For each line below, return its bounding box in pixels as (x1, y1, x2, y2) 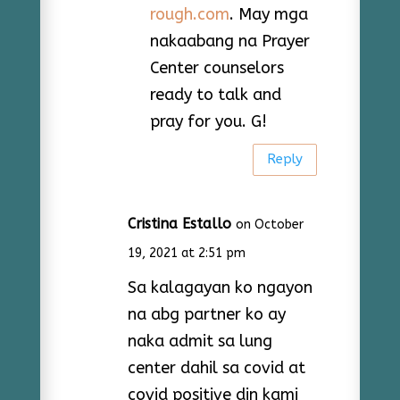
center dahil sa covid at (127, 357, 305, 378)
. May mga (229, 4, 308, 24)
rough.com (149, 4, 229, 24)
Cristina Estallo (127, 214, 231, 232)
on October (235, 216, 304, 232)
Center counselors (149, 57, 284, 78)
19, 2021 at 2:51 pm (127, 245, 246, 261)
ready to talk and (149, 84, 281, 104)
